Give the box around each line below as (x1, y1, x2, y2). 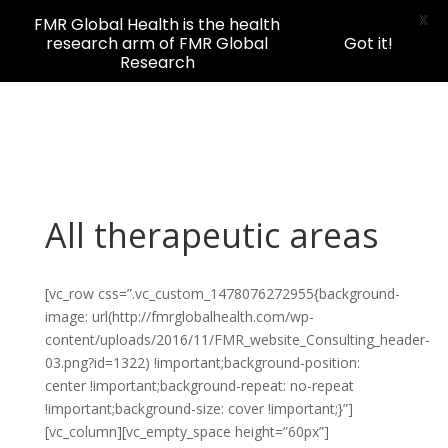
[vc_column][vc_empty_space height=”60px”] (44, 422, 329, 441)
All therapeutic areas (44, 212, 379, 258)
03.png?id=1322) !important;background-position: (44, 353, 360, 372)
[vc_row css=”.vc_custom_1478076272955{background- (44, 284, 400, 303)
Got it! (344, 32, 393, 55)
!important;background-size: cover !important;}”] (44, 399, 353, 418)
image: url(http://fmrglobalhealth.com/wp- (44, 307, 314, 326)
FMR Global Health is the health (34, 13, 280, 36)
